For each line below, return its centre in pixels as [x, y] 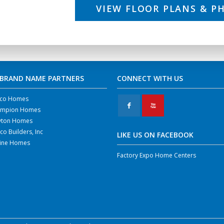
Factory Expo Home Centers [156, 155]
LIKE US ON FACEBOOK [155, 134]
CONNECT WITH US [150, 78]
